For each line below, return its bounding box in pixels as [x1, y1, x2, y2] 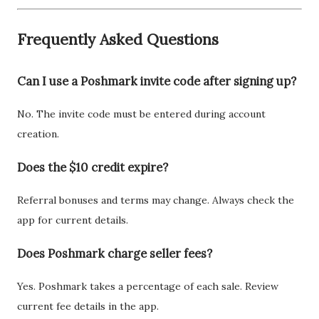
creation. [17, 127, 59, 141]
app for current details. [17, 214, 128, 227]
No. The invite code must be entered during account [17, 108, 266, 121]
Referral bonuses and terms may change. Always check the [17, 194, 294, 207]
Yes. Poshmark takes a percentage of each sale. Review [17, 279, 278, 293]
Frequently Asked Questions [17, 30, 219, 49]
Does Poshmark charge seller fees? [17, 246, 212, 261]
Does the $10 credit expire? [17, 159, 168, 174]
